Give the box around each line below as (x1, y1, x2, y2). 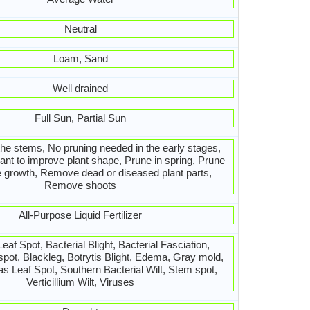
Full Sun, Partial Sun (35, 112, 126, 124)
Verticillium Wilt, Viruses (26, 276, 134, 288)
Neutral (64, 23, 97, 35)
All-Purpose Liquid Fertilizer (19, 209, 142, 221)
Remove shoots (44, 179, 116, 191)
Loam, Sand (53, 53, 108, 64)
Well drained (53, 82, 108, 94)
